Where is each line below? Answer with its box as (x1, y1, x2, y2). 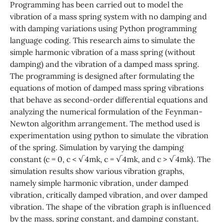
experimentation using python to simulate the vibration (9, 130, 209, 140)
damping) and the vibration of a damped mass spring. (9, 58, 199, 69)
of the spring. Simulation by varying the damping (9, 142, 184, 152)
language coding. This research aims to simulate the (9, 35, 195, 45)
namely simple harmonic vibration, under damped (9, 177, 188, 188)
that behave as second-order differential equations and (9, 94, 208, 105)
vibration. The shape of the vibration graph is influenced (9, 201, 211, 212)
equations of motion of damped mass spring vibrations (9, 82, 204, 93)
